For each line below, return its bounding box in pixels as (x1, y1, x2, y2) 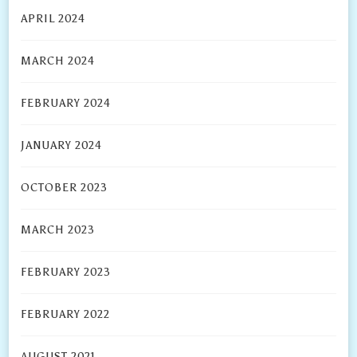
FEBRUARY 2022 (21, 308, 111, 322)
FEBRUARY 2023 (21, 265, 112, 280)
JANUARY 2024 (21, 139, 103, 153)
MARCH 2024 (21, 54, 96, 69)
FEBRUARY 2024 (21, 96, 112, 111)
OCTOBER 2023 (21, 181, 108, 195)
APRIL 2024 (21, 12, 86, 26)
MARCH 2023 (21, 223, 96, 237)
